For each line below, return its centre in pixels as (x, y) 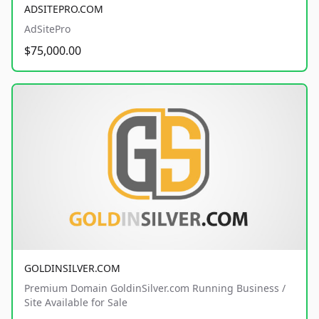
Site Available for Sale (76, 302)
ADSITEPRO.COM (64, 9)
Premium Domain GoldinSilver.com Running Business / (155, 288)
